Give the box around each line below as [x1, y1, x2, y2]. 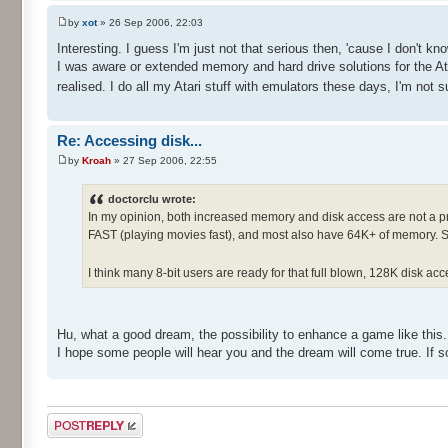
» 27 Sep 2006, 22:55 [111, 154, 217, 166]
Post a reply [47, 413, 105, 426]
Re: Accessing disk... [57, 132, 202, 150]
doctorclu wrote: [108, 193, 196, 206]
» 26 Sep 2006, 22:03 [97, 16, 203, 28]
